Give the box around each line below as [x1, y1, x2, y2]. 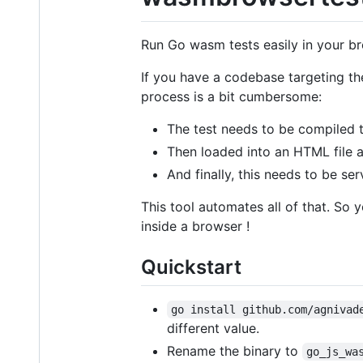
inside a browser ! [141, 217, 250, 234]
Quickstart [141, 254, 241, 279]
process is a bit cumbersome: [141, 88, 322, 105]
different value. [167, 319, 259, 336]
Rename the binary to [167, 342, 302, 359]
